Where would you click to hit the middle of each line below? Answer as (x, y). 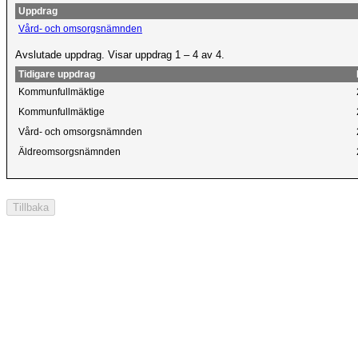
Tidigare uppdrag (57, 74)
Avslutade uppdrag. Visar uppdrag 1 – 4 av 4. (120, 55)
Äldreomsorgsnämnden (70, 151)
